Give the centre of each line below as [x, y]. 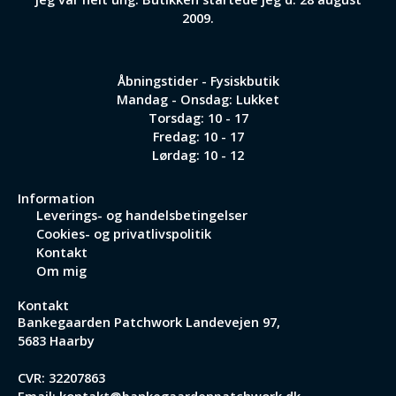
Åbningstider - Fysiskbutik [198, 81]
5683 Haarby [56, 341]
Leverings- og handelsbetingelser [142, 215]
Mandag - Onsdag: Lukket [198, 99]
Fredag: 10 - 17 [198, 137]
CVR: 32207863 [61, 378]
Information [56, 198]
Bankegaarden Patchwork [100, 322]
